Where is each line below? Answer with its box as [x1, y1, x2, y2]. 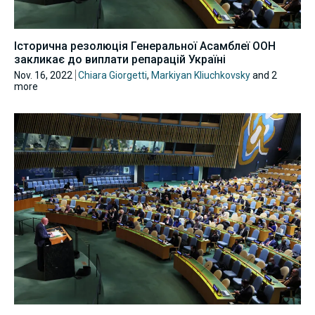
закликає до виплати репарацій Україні [14, 53, 226, 67]
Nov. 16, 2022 [14, 70, 72, 82]
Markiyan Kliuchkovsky [151, 70, 250, 82]
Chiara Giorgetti [78, 70, 147, 82]
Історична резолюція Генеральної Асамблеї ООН [14, 39, 276, 53]
